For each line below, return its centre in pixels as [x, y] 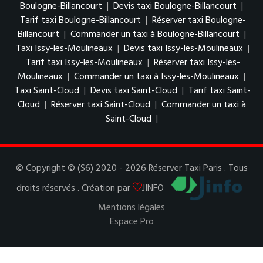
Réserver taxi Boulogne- [199, 21]
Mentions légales [131, 208]
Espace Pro [131, 222]
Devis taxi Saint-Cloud [134, 91]
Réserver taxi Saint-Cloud [100, 105]
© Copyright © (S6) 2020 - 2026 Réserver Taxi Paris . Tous [131, 168]
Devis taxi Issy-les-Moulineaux [183, 49]
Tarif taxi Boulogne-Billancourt [80, 21]
